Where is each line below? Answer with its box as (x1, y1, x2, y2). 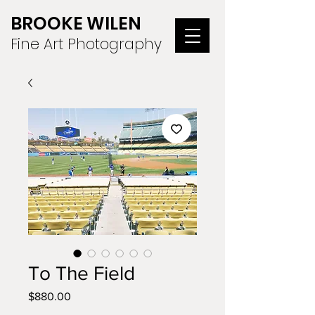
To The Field (28, 262, 135, 284)
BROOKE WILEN (11, 11, 141, 36)
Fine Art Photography (11, 34, 162, 54)
